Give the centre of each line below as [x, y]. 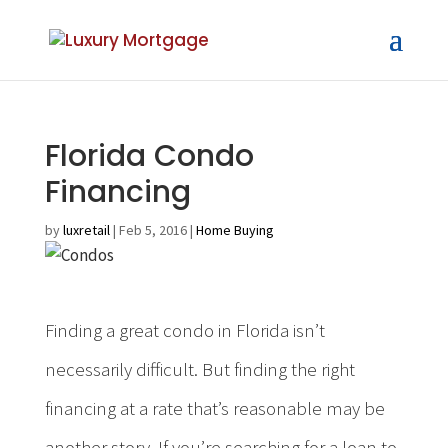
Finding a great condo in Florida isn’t [184, 330]
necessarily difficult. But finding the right [199, 369]
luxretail [86, 230]
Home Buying [234, 230]
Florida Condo [149, 156]
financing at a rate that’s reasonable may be [214, 408]
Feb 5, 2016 [152, 230]
